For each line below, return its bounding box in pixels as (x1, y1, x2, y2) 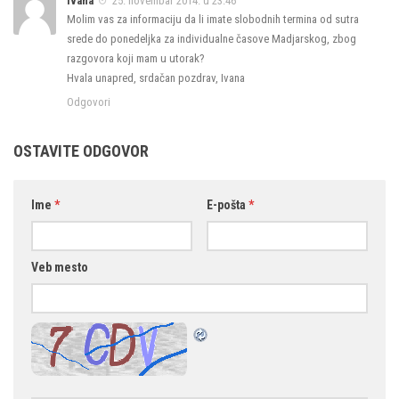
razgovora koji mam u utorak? (67, 51, 205, 65)
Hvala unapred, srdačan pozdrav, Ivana (67, 70, 245, 85)
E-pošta (206, 197, 248, 212)
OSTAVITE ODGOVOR (13, 141, 149, 160)
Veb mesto (31, 259, 88, 274)
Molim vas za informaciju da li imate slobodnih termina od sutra (67, 12, 359, 26)
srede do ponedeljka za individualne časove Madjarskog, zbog (67, 31, 356, 45)
